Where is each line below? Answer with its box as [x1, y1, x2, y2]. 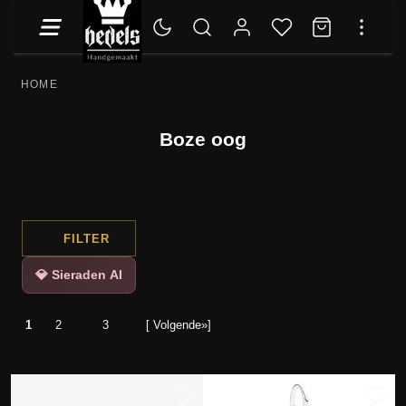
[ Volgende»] [145, 317, 211, 332]
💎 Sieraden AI [34, 267, 122, 282]
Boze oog [159, 129, 246, 150]
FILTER [63, 231, 110, 246]
